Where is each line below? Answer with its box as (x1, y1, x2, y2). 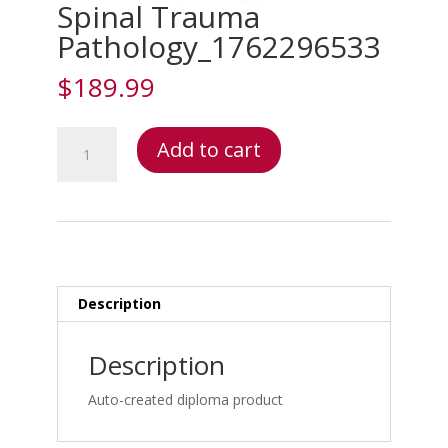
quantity (55, 197, 108, 217)
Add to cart (156, 136, 261, 164)
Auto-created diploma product (87, 390, 283, 410)
